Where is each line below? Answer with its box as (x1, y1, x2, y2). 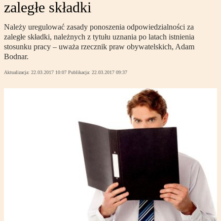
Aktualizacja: (4, 70, 31, 75)
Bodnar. (4, 52, 29, 61)
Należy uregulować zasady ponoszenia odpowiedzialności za (4, 23, 194, 32)
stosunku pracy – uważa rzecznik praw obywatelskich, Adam (4, 42, 194, 51)
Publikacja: (68, 70, 92, 75)
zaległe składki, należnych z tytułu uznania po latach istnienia (4, 33, 194, 41)
